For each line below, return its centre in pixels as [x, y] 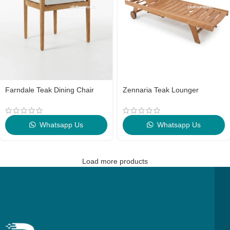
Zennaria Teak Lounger [161, 90]
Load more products [115, 161]
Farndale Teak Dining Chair [50, 90]
